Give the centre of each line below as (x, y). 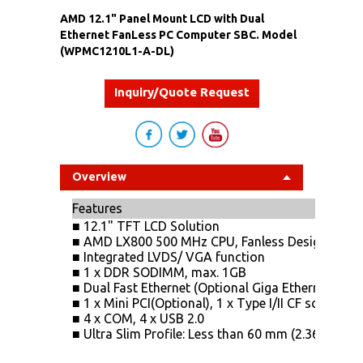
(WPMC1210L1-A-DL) (117, 51)
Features (97, 208)
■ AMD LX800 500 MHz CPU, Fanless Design (200, 241)
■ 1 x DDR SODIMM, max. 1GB (159, 272)
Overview (99, 176)
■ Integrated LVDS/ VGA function (169, 256)
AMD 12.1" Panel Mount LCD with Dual (162, 18)
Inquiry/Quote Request (181, 92)
